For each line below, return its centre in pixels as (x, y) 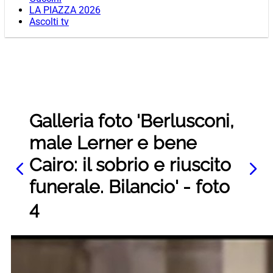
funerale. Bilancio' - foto (129, 187)
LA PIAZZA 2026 (65, 10)
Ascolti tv (49, 22)
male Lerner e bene (113, 143)
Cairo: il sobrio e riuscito (130, 165)
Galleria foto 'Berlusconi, (132, 121)
